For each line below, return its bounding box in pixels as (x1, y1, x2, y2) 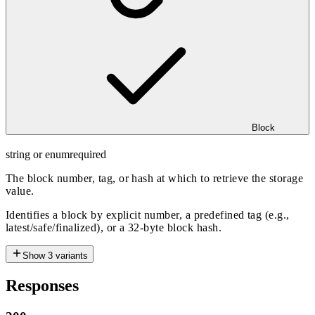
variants (56, 250, 88, 261)
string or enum (6, 148, 70, 160)
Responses (6, 276, 79, 295)
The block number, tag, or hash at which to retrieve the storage (6, 172, 304, 184)
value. (6, 184, 34, 197)
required (70, 148, 106, 160)
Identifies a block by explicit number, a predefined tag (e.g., (6, 208, 290, 221)
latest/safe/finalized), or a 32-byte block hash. (6, 221, 222, 233)
